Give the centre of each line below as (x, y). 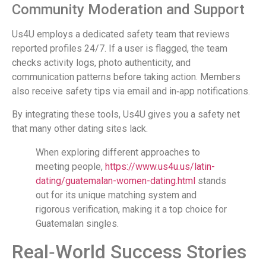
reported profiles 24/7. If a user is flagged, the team (120, 49)
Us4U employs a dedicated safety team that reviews (121, 34)
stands (211, 180)
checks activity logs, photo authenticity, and (101, 63)
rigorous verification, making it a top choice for (131, 209)
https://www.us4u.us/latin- (160, 166)
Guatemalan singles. (77, 223)
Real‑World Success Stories (129, 251)
